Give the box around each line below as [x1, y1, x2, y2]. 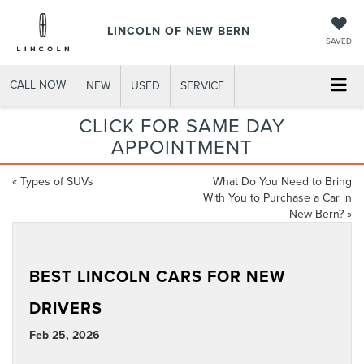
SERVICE [180, 76, 224, 93]
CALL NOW [10, 76, 66, 93]
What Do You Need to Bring [213, 173, 352, 190]
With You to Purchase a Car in [203, 189, 352, 206]
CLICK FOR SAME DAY [79, 111, 285, 140]
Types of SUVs [20, 173, 93, 190]
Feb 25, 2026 [29, 327, 100, 344]
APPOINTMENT [111, 132, 253, 161]
